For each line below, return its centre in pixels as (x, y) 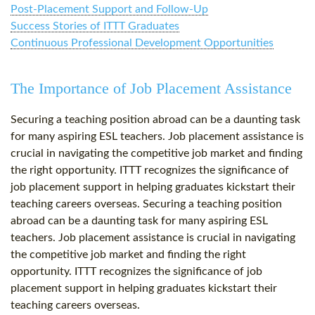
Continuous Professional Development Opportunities (142, 43)
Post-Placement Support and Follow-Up (109, 9)
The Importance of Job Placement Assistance (151, 89)
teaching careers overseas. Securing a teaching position (146, 204)
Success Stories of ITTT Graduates (95, 26)
